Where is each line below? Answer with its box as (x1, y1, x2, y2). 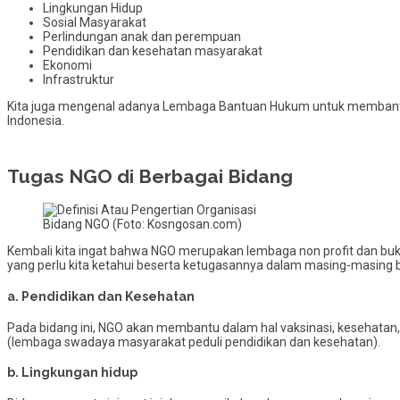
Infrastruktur (43, 71, 114, 87)
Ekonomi (43, 57, 92, 72)
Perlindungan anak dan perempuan (43, 29, 241, 44)
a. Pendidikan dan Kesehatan (7, 288, 195, 304)
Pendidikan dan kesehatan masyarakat (43, 43, 262, 58)
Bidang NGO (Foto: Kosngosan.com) (43, 217, 242, 232)
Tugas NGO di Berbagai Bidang (7, 164, 293, 187)
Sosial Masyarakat (43, 14, 146, 29)
